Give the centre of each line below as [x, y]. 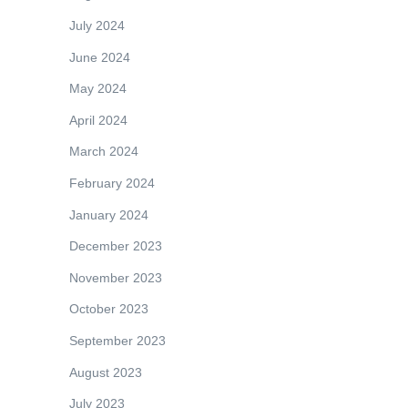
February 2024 [112, 184]
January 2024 [109, 214]
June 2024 [100, 57]
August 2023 [106, 372]
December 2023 [116, 246]
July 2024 [97, 26]
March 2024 [104, 152]
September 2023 [117, 340]
